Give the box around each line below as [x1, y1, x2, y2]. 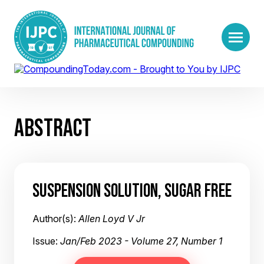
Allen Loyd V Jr [78, 213, 145, 225]
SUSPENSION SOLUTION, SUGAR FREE [32, 180, 232, 201]
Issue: [32, 235, 60, 247]
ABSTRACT [14, 114, 91, 141]
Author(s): [32, 213, 78, 225]
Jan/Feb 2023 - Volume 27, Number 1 [60, 235, 222, 247]
